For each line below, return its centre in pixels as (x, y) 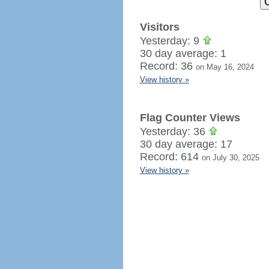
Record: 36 (168, 66)
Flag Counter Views (190, 118)
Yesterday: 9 (171, 41)
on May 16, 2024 (225, 67)
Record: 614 (171, 157)
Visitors (159, 27)
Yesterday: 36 (174, 131)
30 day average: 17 (186, 144)
